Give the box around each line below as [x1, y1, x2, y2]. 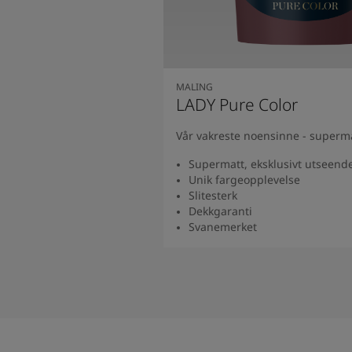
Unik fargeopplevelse [189, 171, 300, 187]
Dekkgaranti [189, 203, 252, 218]
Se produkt [277, 245, 335, 261]
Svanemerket [189, 218, 257, 234]
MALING [176, 79, 213, 93]
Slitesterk [189, 187, 237, 203]
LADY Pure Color [176, 93, 298, 115]
